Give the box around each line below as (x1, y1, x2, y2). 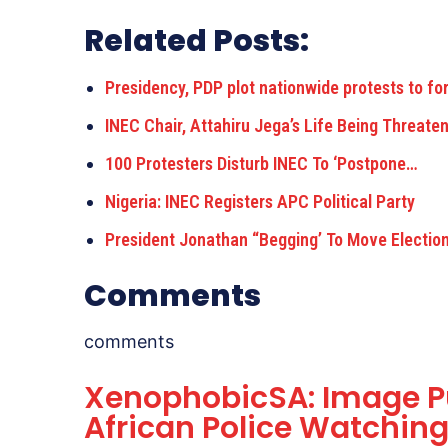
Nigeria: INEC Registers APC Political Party (105, 191, 415, 213)
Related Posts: (84, 20, 309, 63)
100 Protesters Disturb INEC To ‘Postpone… (105, 153, 418, 175)
